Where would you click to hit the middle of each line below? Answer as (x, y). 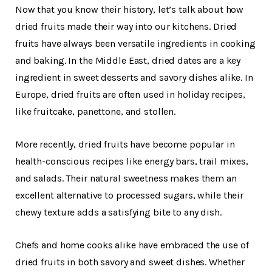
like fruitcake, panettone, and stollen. (96, 111)
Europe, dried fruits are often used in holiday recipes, (130, 94)
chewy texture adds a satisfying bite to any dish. (118, 212)
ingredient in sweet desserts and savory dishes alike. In (134, 77)
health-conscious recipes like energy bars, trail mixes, (132, 161)
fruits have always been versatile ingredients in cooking (135, 43)
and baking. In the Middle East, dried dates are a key (128, 60)
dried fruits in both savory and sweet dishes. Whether (130, 262)
